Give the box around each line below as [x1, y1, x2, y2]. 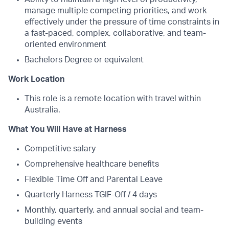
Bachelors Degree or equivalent [25, 56, 144, 64]
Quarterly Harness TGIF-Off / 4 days [25, 191, 157, 199]
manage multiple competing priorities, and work [25, 7, 207, 15]
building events [25, 217, 82, 225]
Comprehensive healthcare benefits [25, 160, 159, 168]
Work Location [8, 75, 64, 83]
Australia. [25, 106, 60, 114]
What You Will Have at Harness [8, 125, 127, 133]
